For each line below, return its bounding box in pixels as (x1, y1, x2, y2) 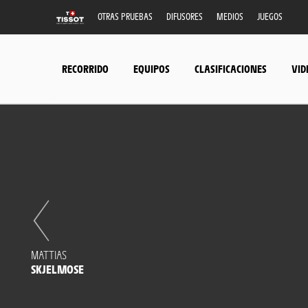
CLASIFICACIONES (195, 61, 267, 75)
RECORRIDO (62, 61, 109, 75)
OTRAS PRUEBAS (98, 10, 153, 22)
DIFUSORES (166, 10, 203, 22)
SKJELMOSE (31, 261, 84, 276)
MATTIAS (31, 247, 67, 262)
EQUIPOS (133, 61, 170, 75)
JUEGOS (257, 10, 283, 22)
